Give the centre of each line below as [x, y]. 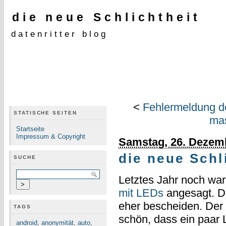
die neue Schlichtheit [106, 17]
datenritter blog [60, 34]
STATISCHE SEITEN [45, 113]
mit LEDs [141, 193]
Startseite [30, 129]
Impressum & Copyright [51, 136]
